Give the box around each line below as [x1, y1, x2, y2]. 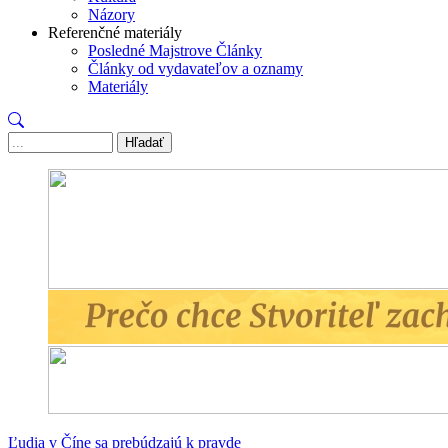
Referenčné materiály [48, 23, 182, 41]
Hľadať [125, 134, 164, 150]
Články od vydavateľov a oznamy [88, 59, 303, 77]
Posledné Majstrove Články [88, 41, 262, 59]
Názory [88, 5, 135, 23]
